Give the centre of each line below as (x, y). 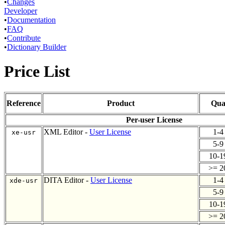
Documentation (31, 20)
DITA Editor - (67, 180)
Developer (21, 11)
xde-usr (24, 180)
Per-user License (154, 120)
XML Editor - (67, 132)
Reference (24, 103)
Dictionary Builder (37, 47)
